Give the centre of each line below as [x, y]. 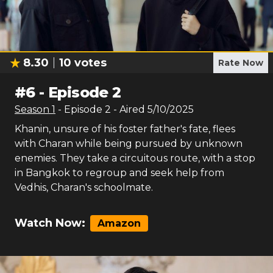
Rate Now [241, 63]
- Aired [128, 109]
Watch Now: [50, 223]
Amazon [119, 223]
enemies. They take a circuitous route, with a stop [135, 158]
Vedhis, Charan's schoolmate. [84, 187]
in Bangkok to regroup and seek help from [119, 173]
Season [33, 109]
